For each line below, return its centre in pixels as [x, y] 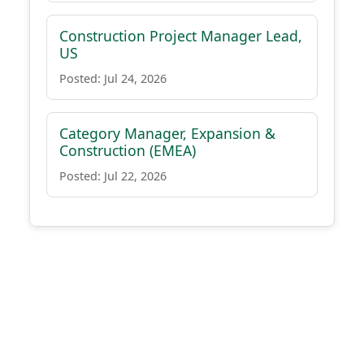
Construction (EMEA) [128, 150]
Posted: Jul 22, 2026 [113, 176]
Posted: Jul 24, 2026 [113, 78]
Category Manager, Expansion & [167, 133]
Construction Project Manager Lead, [181, 36]
